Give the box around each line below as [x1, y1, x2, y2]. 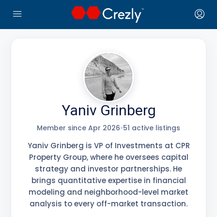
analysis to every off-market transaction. [30, 199, 187, 209]
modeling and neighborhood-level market [29, 187, 188, 197]
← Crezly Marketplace [11, 18, 88, 28]
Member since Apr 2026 [37, 123, 120, 133]
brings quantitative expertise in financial [31, 175, 186, 186]
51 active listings [123, 123, 180, 133]
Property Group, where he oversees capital [29, 152, 188, 162]
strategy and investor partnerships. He [35, 164, 182, 174]
